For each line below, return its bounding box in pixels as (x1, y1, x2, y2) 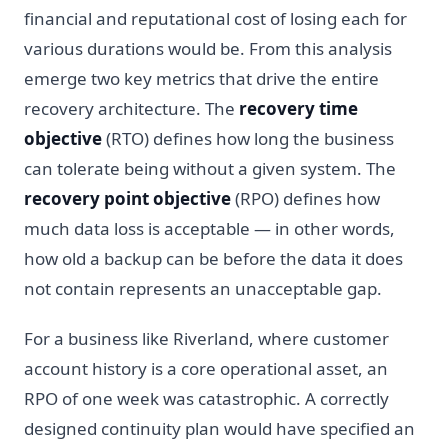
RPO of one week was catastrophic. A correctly (24, 386, 389, 410)
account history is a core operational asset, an (24, 356, 388, 380)
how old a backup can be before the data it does (24, 246, 403, 270)
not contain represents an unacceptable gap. (24, 276, 382, 300)
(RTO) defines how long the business (102, 126, 394, 150)
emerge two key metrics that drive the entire (24, 66, 379, 90)
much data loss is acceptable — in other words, (24, 216, 395, 240)
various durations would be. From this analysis (24, 36, 392, 60)
